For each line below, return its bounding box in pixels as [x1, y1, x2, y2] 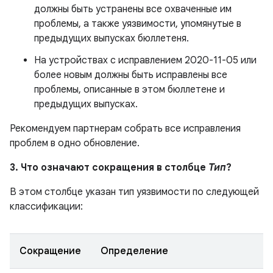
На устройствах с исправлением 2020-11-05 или [34, 54, 257, 66]
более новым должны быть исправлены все [34, 69, 227, 81]
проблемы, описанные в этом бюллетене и [34, 83, 225, 96]
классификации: [10, 200, 83, 213]
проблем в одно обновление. [10, 137, 140, 149]
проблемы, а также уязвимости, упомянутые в [34, 18, 241, 30]
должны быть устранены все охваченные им [34, 3, 232, 15]
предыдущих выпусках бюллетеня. [34, 32, 189, 44]
